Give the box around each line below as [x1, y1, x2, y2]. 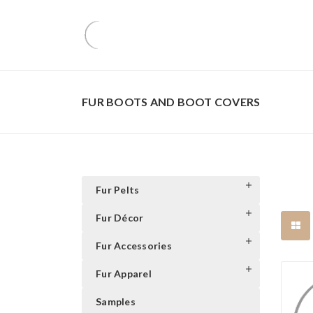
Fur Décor [96, 212, 144, 224]
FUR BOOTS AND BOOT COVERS [82, 95, 261, 108]
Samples [96, 296, 136, 307]
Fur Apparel [96, 268, 152, 279]
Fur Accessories [96, 240, 172, 252]
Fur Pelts [96, 184, 140, 196]
